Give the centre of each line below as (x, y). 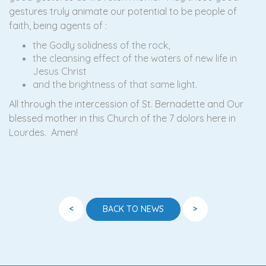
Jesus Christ (60, 71)
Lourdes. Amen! (43, 132)
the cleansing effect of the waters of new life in (135, 58)
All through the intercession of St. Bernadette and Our (126, 104)
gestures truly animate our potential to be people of (123, 11)
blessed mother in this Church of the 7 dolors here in (122, 118)
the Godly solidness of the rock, (101, 45)
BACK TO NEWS (133, 209)
